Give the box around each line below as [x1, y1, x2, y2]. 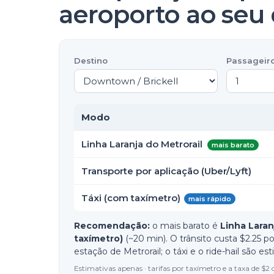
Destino [74, 56, 108, 65]
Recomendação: [74, 220, 150, 231]
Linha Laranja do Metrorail [81, 138, 202, 150]
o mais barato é [152, 220, 220, 231]
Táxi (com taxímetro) [81, 192, 180, 204]
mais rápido [188, 194, 231, 203]
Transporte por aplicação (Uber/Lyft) [81, 165, 251, 177]
